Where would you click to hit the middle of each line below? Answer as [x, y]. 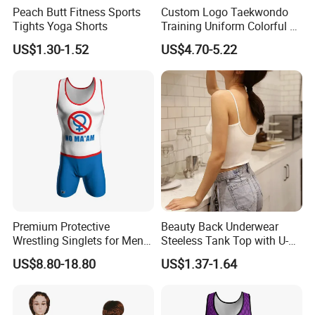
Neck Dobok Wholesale [218, 40]
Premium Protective [62, 226]
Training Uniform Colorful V [229, 26]
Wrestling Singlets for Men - [81, 240]
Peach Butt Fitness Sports [77, 12]
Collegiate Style [51, 254]
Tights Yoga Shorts [60, 26]
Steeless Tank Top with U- [224, 240]
